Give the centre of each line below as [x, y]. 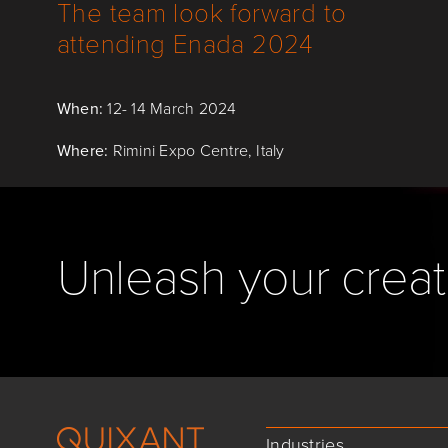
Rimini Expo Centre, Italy [198, 150]
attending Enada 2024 [185, 42]
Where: [84, 150]
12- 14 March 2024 [170, 108]
